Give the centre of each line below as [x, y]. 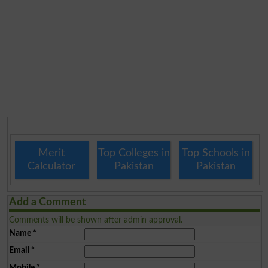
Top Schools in [216, 153]
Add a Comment [47, 202]
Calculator [52, 166]
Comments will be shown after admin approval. [95, 220]
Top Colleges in [134, 153]
